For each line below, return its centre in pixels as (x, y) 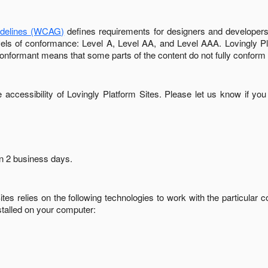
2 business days (38, 158)
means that (63, 55)
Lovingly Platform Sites (113, 94)
